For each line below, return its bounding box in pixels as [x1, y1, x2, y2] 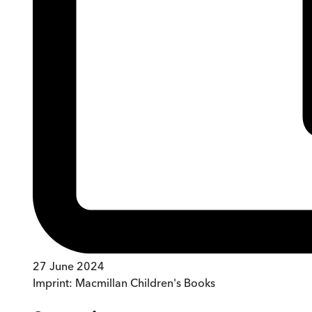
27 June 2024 [33, 259, 104, 274]
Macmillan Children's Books [75, 276, 215, 290]
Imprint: [33, 276, 75, 290]
